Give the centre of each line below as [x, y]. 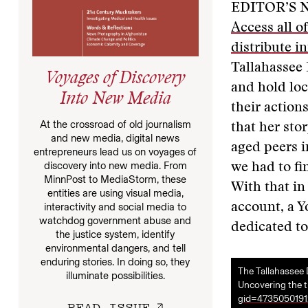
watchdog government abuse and [115, 221]
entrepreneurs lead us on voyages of [115, 152]
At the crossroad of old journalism [115, 125]
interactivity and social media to [115, 207]
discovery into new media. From [115, 166]
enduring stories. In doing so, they [115, 262]
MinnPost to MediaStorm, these [115, 180]
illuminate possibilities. [115, 276]
